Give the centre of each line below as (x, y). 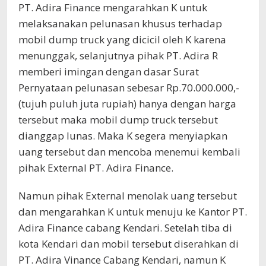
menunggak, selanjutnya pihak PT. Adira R (118, 55)
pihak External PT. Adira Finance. (96, 167)
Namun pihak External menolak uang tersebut (128, 195)
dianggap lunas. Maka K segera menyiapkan (123, 135)
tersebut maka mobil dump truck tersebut (118, 119)
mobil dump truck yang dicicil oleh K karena (122, 39)
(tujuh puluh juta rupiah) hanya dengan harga (127, 103)
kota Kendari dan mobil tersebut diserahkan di (129, 243)
